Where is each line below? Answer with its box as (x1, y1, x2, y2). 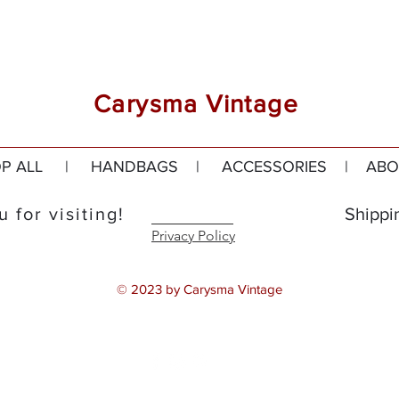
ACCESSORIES (221, 157, 327, 175)
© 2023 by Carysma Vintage (116, 281, 282, 297)
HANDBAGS (90, 157, 178, 175)
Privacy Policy (151, 226, 235, 244)
